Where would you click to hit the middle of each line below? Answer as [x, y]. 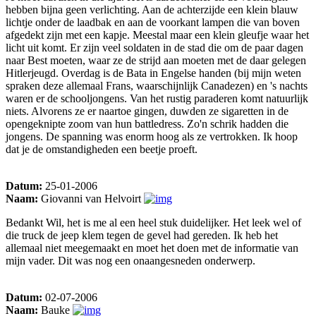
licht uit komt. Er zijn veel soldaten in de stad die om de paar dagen [154, 48]
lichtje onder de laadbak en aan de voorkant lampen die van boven [153, 23]
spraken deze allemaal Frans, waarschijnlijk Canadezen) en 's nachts [157, 86]
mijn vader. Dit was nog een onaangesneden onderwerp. [130, 261]
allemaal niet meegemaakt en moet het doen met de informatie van [152, 248]
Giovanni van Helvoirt [91, 199]
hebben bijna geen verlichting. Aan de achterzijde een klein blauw [152, 10]
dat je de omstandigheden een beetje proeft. [102, 150]
